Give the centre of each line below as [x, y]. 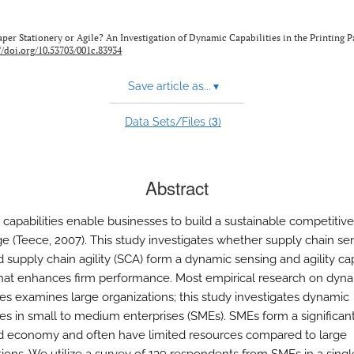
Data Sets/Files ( [168, 122]
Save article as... [169, 86]
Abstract [177, 187]
